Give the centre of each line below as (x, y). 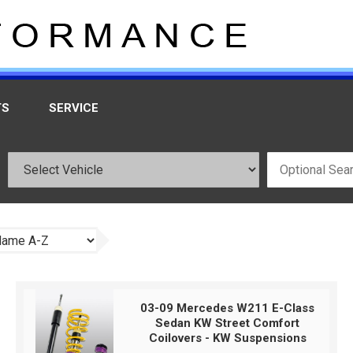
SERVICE (74, 108)
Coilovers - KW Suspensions (227, 338)
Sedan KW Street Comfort (228, 323)
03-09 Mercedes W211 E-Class (228, 308)
